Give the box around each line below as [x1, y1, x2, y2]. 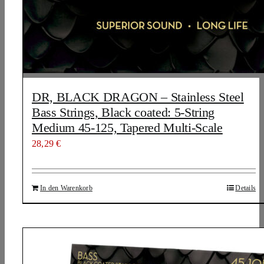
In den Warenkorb [40, 184, 93, 192]
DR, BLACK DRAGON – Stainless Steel [32, 90, 244, 104]
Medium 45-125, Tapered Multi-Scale [32, 120, 223, 135]
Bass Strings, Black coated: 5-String [32, 105, 215, 120]
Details [235, 184, 256, 192]
